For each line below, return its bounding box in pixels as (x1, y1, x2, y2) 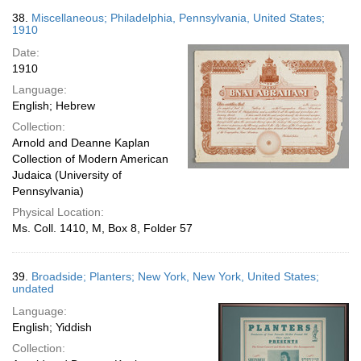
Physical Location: (12, 205, 104, 218)
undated (12, 282, 54, 295)
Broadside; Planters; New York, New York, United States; (31, 270, 319, 283)
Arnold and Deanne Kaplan (12, 136, 150, 149)
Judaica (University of (12, 168, 122, 181)
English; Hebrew (12, 99, 95, 112)
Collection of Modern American (12, 152, 168, 165)
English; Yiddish (12, 321, 92, 334)
